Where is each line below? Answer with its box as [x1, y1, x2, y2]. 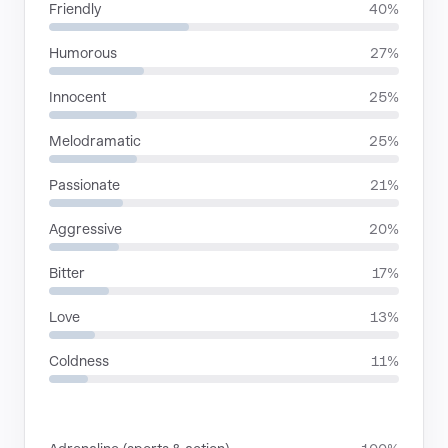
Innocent [49, 89, 106, 105]
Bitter [49, 265, 85, 281]
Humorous [49, 45, 117, 61]
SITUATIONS [49, 408, 134, 421]
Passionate [49, 177, 120, 193]
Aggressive [49, 221, 122, 237]
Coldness [49, 353, 109, 369]
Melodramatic [49, 133, 141, 149]
